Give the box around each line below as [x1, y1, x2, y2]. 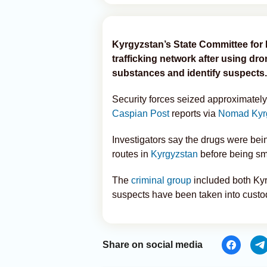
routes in [112, 149, 151, 159]
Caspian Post [112, 108, 169, 119]
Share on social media [103, 240, 203, 250]
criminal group [131, 175, 191, 185]
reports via [169, 108, 218, 119]
